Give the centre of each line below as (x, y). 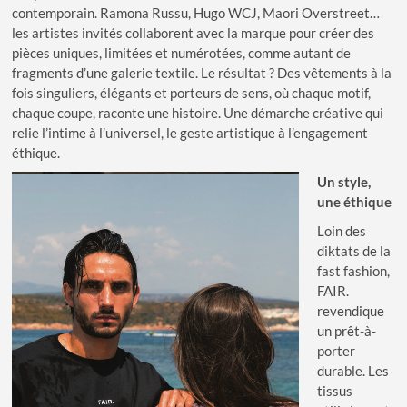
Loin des (342, 230)
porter (337, 350)
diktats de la (354, 250)
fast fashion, (354, 270)
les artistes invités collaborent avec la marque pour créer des (194, 32)
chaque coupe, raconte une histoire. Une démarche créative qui (198, 112)
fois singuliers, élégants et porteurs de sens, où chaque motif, (192, 92)
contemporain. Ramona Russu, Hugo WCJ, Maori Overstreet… (196, 12)
